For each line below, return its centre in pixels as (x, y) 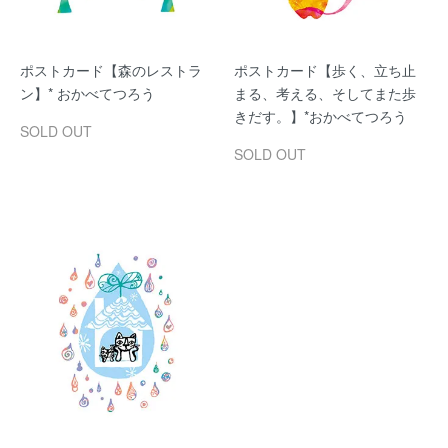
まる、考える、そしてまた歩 (325, 93)
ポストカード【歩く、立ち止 (325, 70)
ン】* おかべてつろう (87, 93)
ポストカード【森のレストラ (111, 70)
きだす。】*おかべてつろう (320, 116)
